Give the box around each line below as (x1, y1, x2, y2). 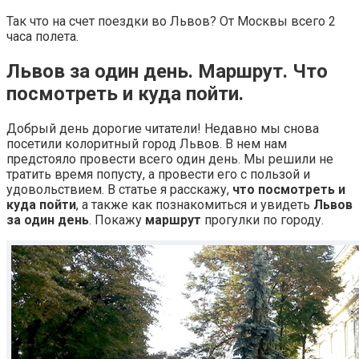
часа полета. (6, 29, 79, 45)
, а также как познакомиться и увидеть (76, 196, 313, 212)
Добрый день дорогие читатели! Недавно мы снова (6, 120, 319, 136)
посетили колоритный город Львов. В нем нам (6, 135, 287, 151)
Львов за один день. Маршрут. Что (6, 60, 328, 83)
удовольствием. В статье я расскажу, (6, 181, 232, 197)
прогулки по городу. (201, 212, 324, 228)
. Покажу (89, 212, 145, 228)
